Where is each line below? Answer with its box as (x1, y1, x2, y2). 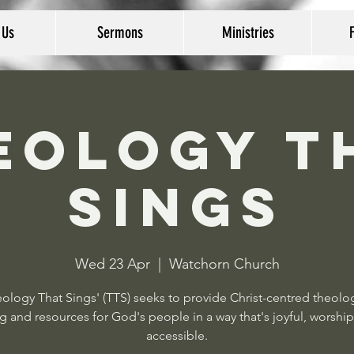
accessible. (146, 328, 208, 343)
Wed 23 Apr (74, 255, 150, 273)
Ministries (221, 23, 274, 42)
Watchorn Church (168, 255, 280, 273)
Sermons (96, 23, 143, 42)
